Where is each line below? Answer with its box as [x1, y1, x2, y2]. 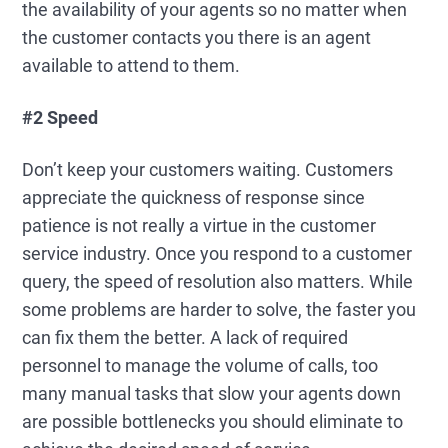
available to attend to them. [22, 55, 241, 76]
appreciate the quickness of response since [22, 187, 366, 208]
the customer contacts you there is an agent [22, 27, 372, 48]
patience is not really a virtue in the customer [22, 215, 377, 236]
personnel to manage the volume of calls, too [22, 355, 379, 376]
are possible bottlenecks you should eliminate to [22, 411, 404, 432]
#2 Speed [22, 107, 99, 128]
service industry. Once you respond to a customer [22, 243, 413, 264]
